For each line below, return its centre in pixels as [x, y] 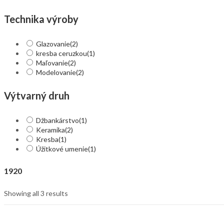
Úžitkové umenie [62, 148]
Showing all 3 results [36, 193]
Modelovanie [56, 72]
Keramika [50, 129]
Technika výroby [41, 19]
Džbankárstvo [57, 120]
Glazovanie [53, 43]
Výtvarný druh [37, 96]
